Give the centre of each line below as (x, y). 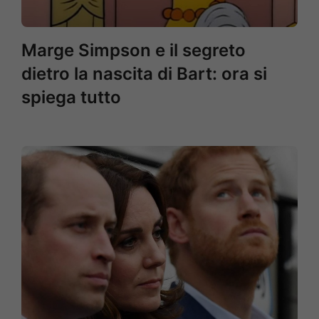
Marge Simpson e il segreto (134, 50)
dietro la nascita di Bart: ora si (144, 74)
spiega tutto (71, 97)
